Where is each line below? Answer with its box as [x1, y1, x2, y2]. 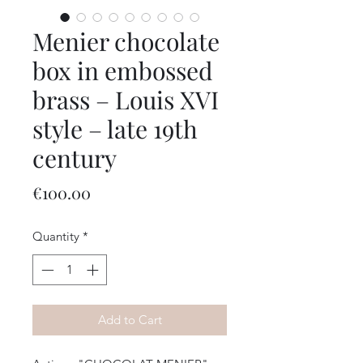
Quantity [32, 228, 79, 244]
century [32, 141, 117, 174]
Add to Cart [97, 312, 162, 328]
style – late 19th [32, 112, 198, 145]
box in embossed [32, 53, 212, 87]
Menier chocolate [32, 24, 220, 58]
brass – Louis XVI [32, 83, 219, 116]
